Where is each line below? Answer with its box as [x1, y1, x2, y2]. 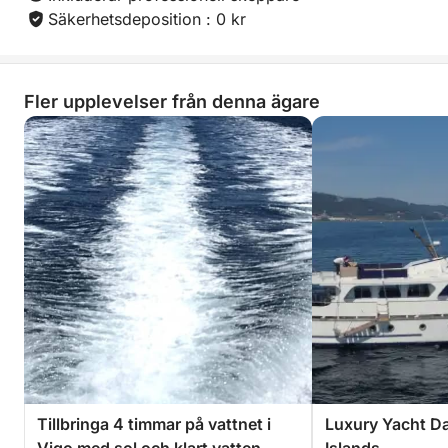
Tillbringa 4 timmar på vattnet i [37, 414, 271, 434]
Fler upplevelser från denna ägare [24, 91, 320, 112]
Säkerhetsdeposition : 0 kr [48, 9, 246, 29]
